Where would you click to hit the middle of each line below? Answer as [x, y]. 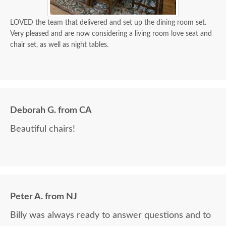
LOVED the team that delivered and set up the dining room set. [108, 23]
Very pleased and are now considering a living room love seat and [111, 34]
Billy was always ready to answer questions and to [110, 216]
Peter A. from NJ [44, 197]
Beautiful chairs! [43, 129]
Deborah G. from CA [51, 111]
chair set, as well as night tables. [59, 45]
